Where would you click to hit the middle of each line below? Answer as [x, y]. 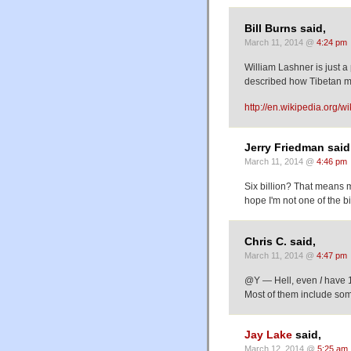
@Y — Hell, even [282, 280]
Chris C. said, [280, 241]
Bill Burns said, [285, 28]
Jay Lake [268, 335]
